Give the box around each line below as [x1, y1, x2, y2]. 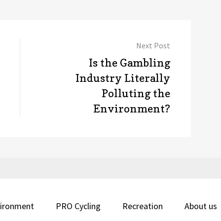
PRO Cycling [56, 200, 101, 212]
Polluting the [102, 86, 171, 100]
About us [184, 200, 217, 212]
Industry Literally [75, 71, 171, 84]
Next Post [136, 40, 171, 50]
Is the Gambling [89, 56, 171, 69]
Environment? [93, 102, 171, 115]
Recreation [122, 200, 163, 212]
